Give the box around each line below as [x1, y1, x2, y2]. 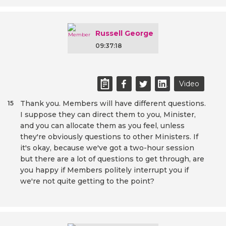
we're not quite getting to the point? [20, 177, 154, 186]
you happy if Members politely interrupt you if [20, 165, 189, 175]
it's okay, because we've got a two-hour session [20, 143, 194, 153]
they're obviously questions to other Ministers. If [20, 132, 198, 142]
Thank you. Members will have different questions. [20, 99, 206, 108]
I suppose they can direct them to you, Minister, [20, 110, 196, 120]
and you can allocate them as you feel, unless [20, 121, 185, 131]
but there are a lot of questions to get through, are [20, 154, 204, 164]
